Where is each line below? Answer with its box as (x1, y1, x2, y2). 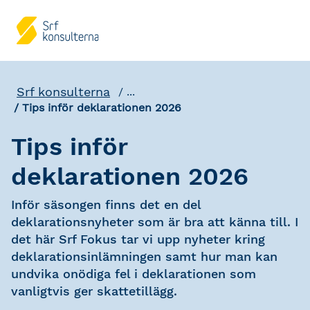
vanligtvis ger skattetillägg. (11, 284, 177, 298)
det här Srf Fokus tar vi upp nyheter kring (11, 232, 265, 246)
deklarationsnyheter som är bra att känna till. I (11, 215, 298, 229)
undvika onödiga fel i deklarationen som (11, 266, 256, 281)
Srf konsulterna (17, 84, 110, 99)
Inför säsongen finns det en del (11, 197, 201, 212)
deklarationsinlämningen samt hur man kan (11, 249, 277, 264)
